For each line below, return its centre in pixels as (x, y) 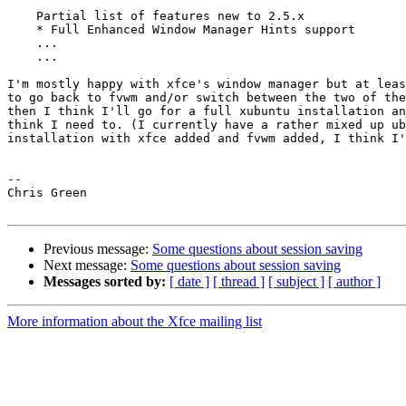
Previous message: (98, 249)
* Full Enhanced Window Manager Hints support (22, 30)
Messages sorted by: (105, 282)
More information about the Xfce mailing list (135, 322)
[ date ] (189, 282)
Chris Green (47, 193)
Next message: (87, 266)
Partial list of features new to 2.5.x (22, 16)
